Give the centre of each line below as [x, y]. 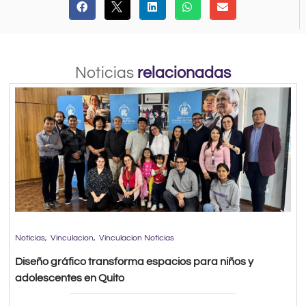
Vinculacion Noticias [137, 238]
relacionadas [184, 73]
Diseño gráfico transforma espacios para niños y [135, 261]
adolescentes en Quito [70, 278]
